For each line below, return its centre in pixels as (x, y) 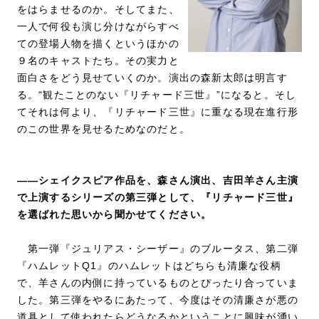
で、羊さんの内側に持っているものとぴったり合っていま (158, 282)
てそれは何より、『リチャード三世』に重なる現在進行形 (158, 111)
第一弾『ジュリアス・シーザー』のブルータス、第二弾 (158, 248)
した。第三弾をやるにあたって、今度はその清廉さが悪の (158, 299)
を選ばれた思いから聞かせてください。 (114, 214)
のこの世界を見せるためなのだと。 (105, 129)
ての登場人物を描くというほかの (98, 43)
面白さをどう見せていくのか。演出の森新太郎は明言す (152, 77)
